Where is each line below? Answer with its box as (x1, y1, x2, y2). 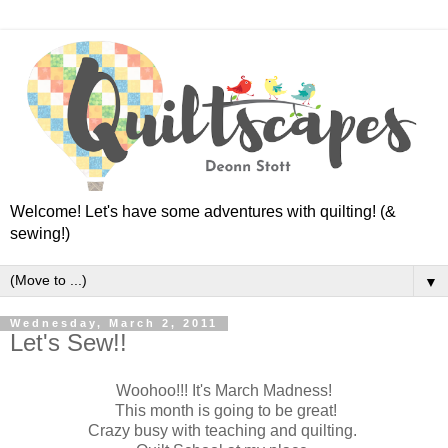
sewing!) (10, 225, 70, 243)
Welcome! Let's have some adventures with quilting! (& (10, 203, 396, 221)
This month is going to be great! (107, 402, 341, 420)
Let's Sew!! (10, 329, 127, 357)
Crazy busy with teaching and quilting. (87, 422, 361, 440)
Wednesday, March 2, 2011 (10, 317, 218, 330)
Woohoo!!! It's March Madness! (116, 382, 332, 400)
